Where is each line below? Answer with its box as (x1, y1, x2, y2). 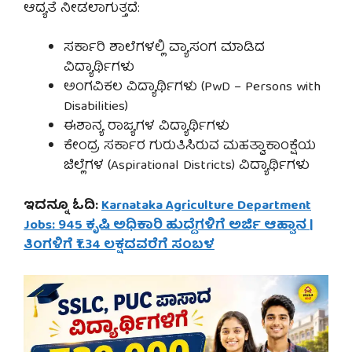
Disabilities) (64, 96, 128, 119)
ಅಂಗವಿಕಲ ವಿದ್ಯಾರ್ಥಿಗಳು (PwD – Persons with (64, 76, 321, 100)
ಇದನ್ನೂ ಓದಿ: (24, 194, 101, 218)
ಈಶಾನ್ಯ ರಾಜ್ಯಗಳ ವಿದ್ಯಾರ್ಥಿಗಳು (64, 115, 229, 139)
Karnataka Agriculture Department (101, 194, 311, 218)
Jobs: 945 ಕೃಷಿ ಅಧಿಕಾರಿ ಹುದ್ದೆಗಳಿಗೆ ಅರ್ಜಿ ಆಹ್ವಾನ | (24, 214, 313, 237)
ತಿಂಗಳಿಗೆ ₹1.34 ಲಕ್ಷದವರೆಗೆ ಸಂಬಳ (24, 233, 214, 257)
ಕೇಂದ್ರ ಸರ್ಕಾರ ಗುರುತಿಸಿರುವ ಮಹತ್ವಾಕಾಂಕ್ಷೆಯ (64, 135, 316, 159)
